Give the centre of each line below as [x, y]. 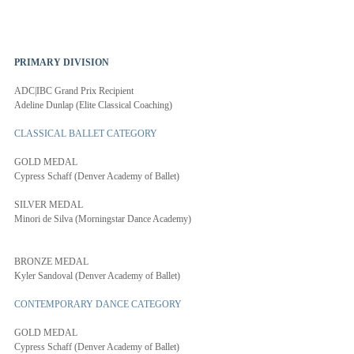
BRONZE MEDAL [51, 262]
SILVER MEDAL [49, 205]
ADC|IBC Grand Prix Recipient [74, 91]
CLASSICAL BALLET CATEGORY [86, 134]
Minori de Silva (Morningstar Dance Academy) [103, 219]
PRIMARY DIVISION [63, 62]
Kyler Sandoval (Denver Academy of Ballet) [97, 276]
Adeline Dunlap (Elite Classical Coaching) [93, 105]
